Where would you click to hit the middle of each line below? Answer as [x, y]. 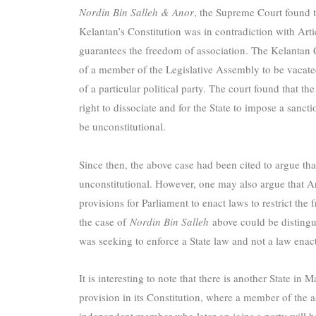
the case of [104, 221]
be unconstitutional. [122, 127]
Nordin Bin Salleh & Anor [136, 12]
